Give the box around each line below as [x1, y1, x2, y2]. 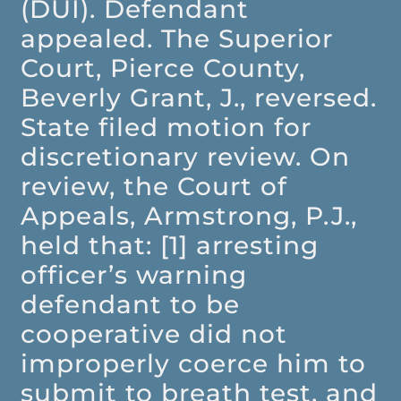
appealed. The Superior [21, 23, 334, 55]
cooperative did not [21, 319, 288, 350]
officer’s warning [21, 260, 248, 291]
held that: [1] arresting [21, 230, 320, 261]
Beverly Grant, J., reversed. [21, 82, 378, 114]
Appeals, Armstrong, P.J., [21, 200, 358, 232]
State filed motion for [21, 112, 312, 143]
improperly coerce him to [21, 348, 367, 380]
